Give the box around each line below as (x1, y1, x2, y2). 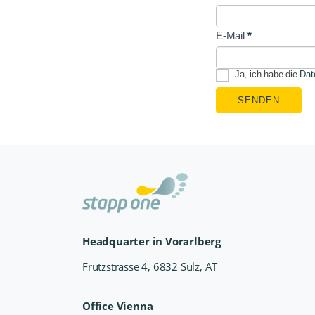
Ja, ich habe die (232, 69, 300, 80)
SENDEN (238, 95, 280, 105)
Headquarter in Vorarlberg (82, 234, 221, 248)
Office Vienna (82, 299, 153, 313)
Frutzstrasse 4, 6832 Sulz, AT (82, 259, 218, 274)
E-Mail (216, 30, 247, 41)
